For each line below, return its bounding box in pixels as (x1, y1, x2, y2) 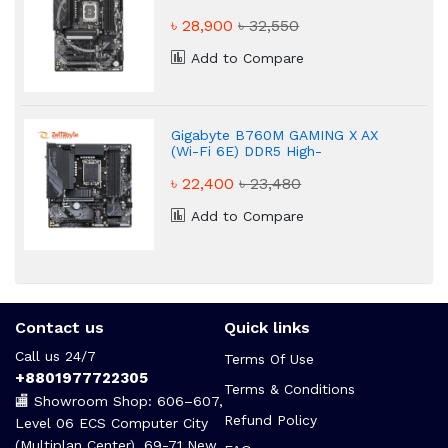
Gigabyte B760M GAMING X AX (171, 126, 379, 143)
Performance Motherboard (171, 158, 352, 175)
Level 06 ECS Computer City (15, 414, 208, 431)
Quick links (224, 318, 310, 338)
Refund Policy (224, 411, 317, 428)
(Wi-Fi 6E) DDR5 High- (171, 142, 323, 159)
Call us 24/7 (15, 347, 96, 364)
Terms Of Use (224, 350, 314, 367)
